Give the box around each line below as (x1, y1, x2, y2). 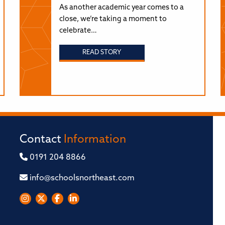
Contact (19, 134, 64, 146)
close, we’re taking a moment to (59, 15, 167, 23)
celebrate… (59, 27, 97, 35)
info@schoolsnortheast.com (27, 174, 135, 182)
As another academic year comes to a (59, 4, 184, 12)
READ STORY (82, 49, 122, 56)
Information (63, 134, 126, 146)
